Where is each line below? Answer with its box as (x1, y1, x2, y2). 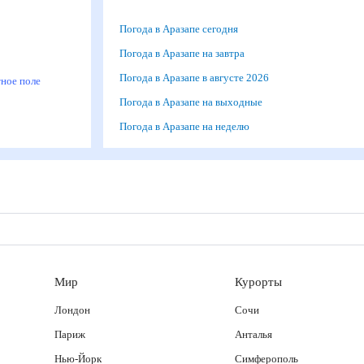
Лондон (54, 304, 93, 316)
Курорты (235, 275, 284, 289)
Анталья (235, 328, 276, 340)
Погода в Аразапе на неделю (119, 120, 263, 132)
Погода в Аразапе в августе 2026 (119, 71, 278, 84)
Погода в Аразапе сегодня (119, 23, 249, 35)
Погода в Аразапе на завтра (119, 47, 257, 59)
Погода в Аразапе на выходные (119, 96, 275, 108)
